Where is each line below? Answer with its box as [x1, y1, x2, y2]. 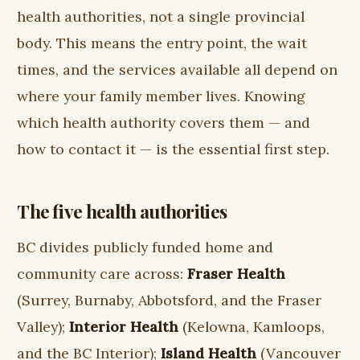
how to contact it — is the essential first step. [17, 140, 330, 159]
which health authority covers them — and [17, 113, 311, 133]
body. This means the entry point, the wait [17, 34, 308, 53]
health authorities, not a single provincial [17, 7, 305, 27]
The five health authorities [17, 198, 227, 224]
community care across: [17, 264, 188, 283]
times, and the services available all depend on [17, 60, 338, 80]
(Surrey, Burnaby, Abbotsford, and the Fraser [17, 290, 322, 309]
